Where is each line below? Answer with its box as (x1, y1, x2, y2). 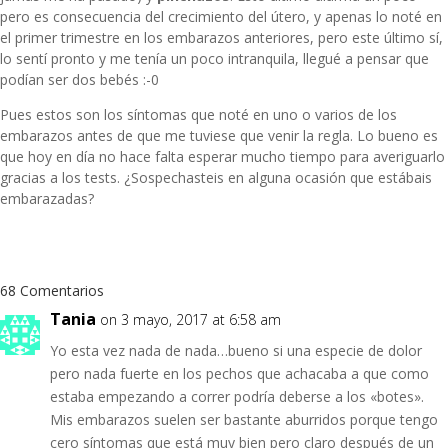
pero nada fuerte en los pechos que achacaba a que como (50, 363, 429, 383)
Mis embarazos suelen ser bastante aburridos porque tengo (50, 409, 438, 429)
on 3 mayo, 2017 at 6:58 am (100, 309, 281, 329)
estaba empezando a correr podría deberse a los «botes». (50, 386, 424, 406)
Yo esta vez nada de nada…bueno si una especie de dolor (50, 340, 422, 360)
